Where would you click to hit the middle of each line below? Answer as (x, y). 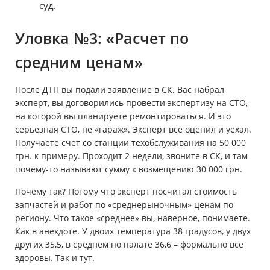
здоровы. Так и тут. (55, 258)
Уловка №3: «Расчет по (102, 38)
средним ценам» (79, 62)
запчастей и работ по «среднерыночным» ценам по (124, 205)
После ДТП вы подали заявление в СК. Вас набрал (120, 90)
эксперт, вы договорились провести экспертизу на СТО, (131, 103)
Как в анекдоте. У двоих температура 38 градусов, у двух (133, 231)
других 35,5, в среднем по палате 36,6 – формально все (129, 245)
